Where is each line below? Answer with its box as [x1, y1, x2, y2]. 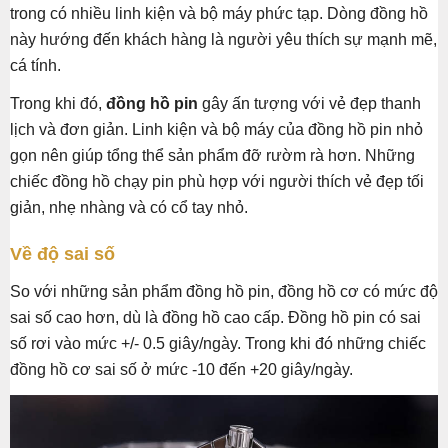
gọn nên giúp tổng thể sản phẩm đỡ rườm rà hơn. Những [10, 147, 415, 165]
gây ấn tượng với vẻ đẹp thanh [198, 95, 421, 113]
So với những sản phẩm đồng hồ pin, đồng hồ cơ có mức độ [10, 283, 438, 301]
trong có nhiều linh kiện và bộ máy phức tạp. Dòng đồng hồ [10, 5, 428, 23]
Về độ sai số [10, 244, 115, 265]
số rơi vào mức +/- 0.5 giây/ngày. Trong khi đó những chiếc [10, 335, 426, 353]
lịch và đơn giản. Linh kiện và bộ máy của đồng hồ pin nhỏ [10, 121, 423, 139]
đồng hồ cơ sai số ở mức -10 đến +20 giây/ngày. [10, 361, 353, 379]
